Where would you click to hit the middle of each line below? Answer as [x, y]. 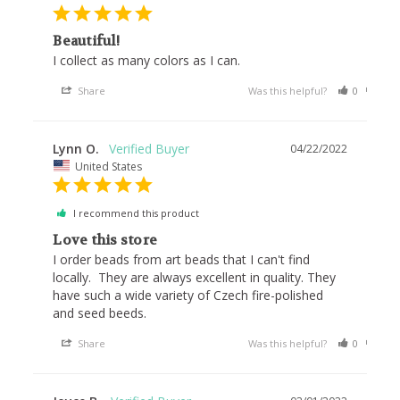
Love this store [105, 241]
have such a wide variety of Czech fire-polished [188, 296]
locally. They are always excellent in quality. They [195, 278]
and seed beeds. [100, 313]
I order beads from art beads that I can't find [182, 260]
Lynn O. [76, 148]
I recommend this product [137, 213]
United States [109, 166]
